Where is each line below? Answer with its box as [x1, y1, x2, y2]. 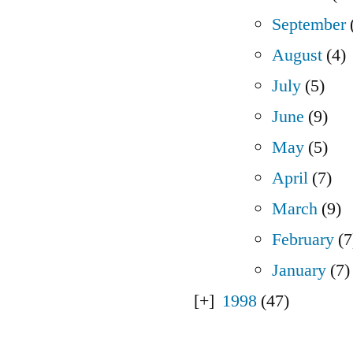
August [272, 43, 322, 66]
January [272, 258, 326, 281]
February [272, 228, 334, 251]
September [272, 13, 346, 35]
